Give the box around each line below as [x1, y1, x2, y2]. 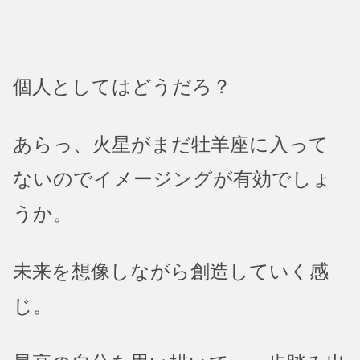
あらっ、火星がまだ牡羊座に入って [13, 133, 329, 155]
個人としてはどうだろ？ [13, 76, 231, 98]
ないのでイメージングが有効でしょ [13, 168, 332, 190]
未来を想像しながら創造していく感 [13, 260, 329, 282]
